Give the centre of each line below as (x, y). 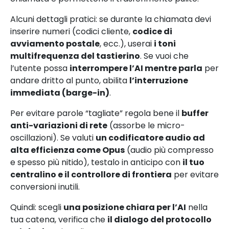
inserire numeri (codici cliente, (71, 31)
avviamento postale (55, 43)
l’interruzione (159, 80)
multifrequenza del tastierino (75, 56)
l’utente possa (40, 68)
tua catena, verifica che (59, 219)
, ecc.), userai (127, 43)
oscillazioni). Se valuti (53, 138)
